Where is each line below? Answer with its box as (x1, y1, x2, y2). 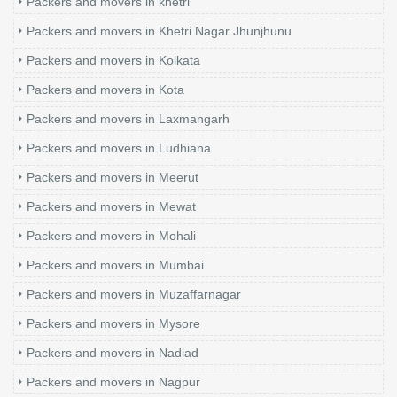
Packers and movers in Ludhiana (27, 141, 211, 156)
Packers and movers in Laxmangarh (27, 112, 230, 127)
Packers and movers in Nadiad (27, 346, 198, 361)
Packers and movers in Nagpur (27, 375, 200, 390)
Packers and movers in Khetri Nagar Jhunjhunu (27, 24, 292, 39)
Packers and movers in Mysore (27, 316, 200, 331)
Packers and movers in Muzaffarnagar (27, 287, 241, 302)
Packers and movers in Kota (27, 82, 184, 97)
